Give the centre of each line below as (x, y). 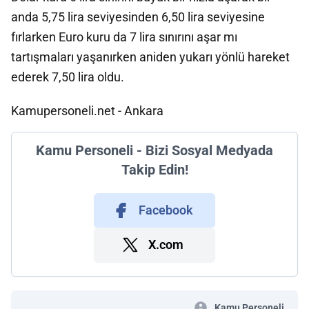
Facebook (166, 210)
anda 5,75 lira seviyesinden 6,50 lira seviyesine (138, 17)
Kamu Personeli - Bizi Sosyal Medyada (154, 150)
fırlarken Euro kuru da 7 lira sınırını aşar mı (124, 37)
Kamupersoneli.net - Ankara (87, 111)
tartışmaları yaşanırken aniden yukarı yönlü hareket (150, 57)
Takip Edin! (154, 170)
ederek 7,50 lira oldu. (68, 77)
